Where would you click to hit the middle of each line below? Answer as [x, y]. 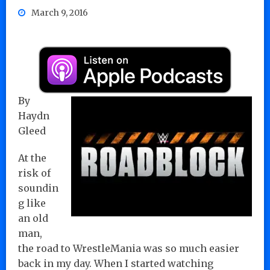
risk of [34, 173]
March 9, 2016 [60, 12]
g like [32, 203]
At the [32, 158]
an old [33, 218]
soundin [38, 188]
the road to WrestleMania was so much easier [129, 248]
